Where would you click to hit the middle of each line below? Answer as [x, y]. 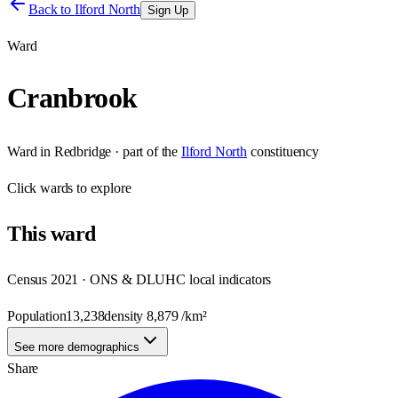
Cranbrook [72, 98]
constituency [284, 151]
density [126, 315]
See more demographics [77, 346]
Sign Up [167, 10]
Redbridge [83, 151]
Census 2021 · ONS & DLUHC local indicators [139, 279]
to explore [102, 187]
